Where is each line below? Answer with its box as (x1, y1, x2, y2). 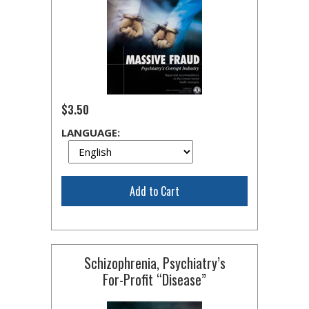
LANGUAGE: (61, 126, 120, 139)
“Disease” (153, 269, 206, 290)
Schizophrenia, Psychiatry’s (83, 252, 226, 273)
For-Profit (103, 269, 153, 290)
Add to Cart (130, 183, 179, 199)
